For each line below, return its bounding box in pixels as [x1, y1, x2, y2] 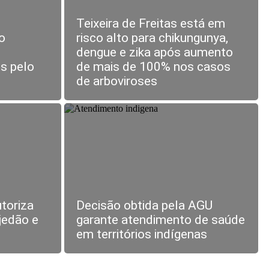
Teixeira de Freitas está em [76, 16, 225, 31]
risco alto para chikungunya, [76, 31, 228, 45]
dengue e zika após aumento [76, 45, 233, 59]
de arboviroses [76, 74, 157, 88]
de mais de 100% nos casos [76, 59, 231, 74]
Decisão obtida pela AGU [76, 198, 213, 213]
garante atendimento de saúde [76, 213, 245, 227]
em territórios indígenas [76, 227, 207, 241]
